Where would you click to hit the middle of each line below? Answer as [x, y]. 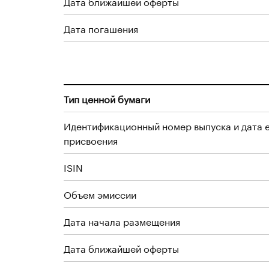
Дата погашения [101, 28]
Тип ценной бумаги [107, 98]
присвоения [91, 140]
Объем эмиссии [100, 194]
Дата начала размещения [122, 221]
